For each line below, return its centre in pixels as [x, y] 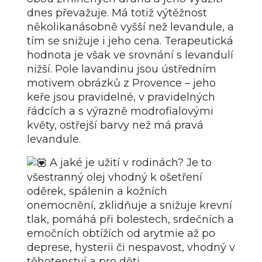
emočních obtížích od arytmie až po [121, 234]
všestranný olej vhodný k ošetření [115, 177]
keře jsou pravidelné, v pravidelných [121, 97]
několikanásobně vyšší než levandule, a [130, 27]
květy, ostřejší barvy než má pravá [115, 125]
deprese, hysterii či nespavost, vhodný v [131, 248]
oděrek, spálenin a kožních [97, 192]
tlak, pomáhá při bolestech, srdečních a [130, 220]
